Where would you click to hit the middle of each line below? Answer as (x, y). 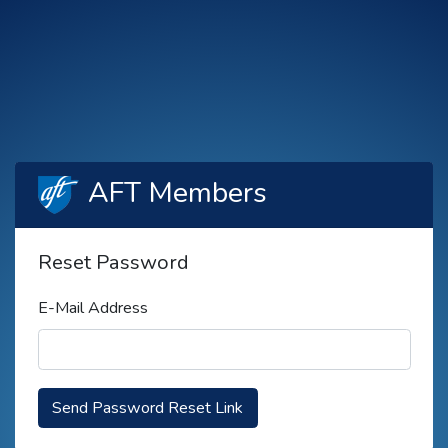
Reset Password (113, 262)
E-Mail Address (92, 307)
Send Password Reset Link (147, 407)
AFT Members (177, 192)
